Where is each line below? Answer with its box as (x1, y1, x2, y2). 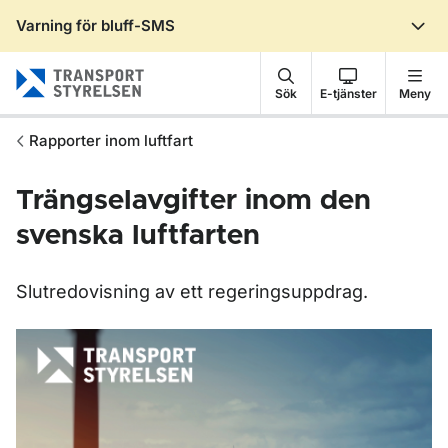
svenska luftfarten (16, 222, 260, 250)
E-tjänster (319, 85, 377, 101)
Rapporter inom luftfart (29, 131, 193, 150)
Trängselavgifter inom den (16, 187, 371, 215)
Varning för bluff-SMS (16, 16, 175, 35)
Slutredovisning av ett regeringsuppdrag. (16, 281, 368, 302)
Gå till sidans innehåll (43, 33, 201, 53)
